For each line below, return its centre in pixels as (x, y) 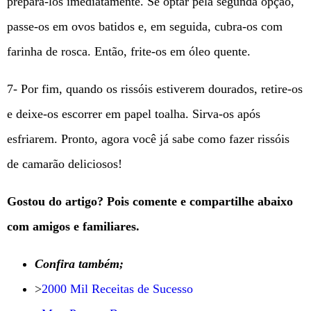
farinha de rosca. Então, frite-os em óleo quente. (129, 51)
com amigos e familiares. (73, 226)
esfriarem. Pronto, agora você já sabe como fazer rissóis (148, 138)
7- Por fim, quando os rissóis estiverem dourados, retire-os (155, 89)
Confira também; (79, 263)
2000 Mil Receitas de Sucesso (117, 288)
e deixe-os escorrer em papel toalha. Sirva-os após (134, 114)
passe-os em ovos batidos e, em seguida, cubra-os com (145, 26)
